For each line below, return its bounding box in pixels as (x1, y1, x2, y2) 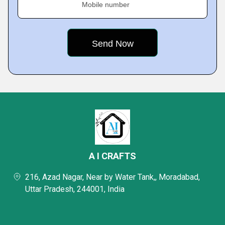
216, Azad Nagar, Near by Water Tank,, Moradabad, (25, 172, 200, 182)
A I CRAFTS (89, 151, 136, 161)
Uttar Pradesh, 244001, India (25, 184, 125, 194)
